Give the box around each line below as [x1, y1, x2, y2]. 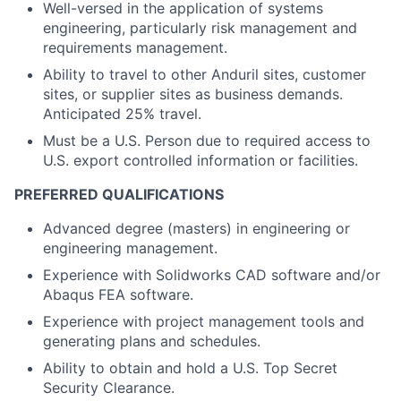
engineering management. [43, 239, 218, 257]
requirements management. [43, 38, 227, 56]
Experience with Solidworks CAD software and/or [43, 266, 380, 284]
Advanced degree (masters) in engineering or [43, 219, 350, 237]
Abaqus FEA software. [43, 286, 193, 303]
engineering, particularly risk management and [43, 19, 357, 37]
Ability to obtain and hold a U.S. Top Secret [43, 359, 337, 377]
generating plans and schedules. [43, 332, 260, 350]
